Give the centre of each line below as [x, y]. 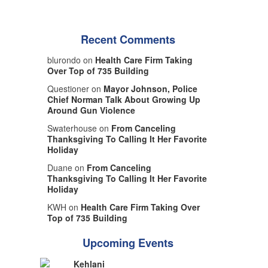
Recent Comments [128, 40]
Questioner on [75, 89]
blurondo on [71, 60]
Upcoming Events [128, 243]
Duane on [67, 168]
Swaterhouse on [79, 128]
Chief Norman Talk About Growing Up [124, 100]
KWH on [64, 207]
